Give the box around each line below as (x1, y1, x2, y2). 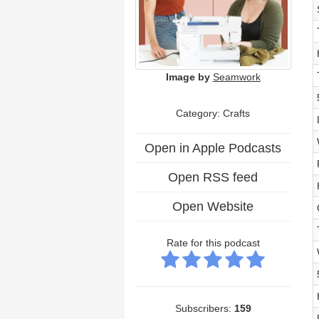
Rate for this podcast (166, 236, 260, 249)
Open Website (172, 199, 254, 214)
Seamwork (212, 70, 261, 83)
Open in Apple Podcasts (145, 140, 282, 155)
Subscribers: (174, 302, 234, 314)
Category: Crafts (176, 107, 251, 119)
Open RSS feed (168, 169, 258, 184)
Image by (165, 70, 210, 83)
